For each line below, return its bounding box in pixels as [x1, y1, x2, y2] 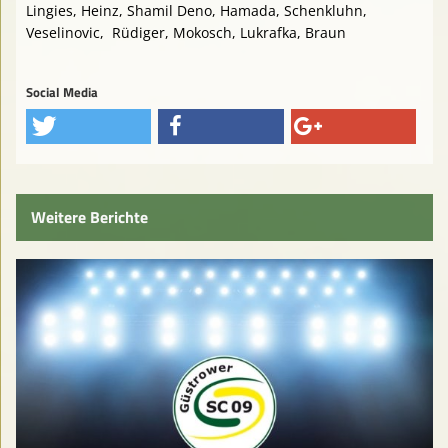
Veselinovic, [26, 23, 104, 43]
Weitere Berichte [31, 205, 148, 230]
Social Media [26, 83, 98, 103]
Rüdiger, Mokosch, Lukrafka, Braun [112, 23, 346, 43]
